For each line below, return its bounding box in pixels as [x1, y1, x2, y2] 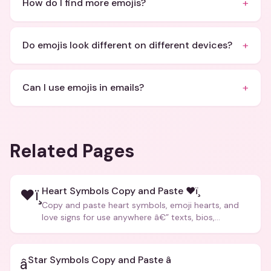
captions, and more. [42, 224, 122, 235]
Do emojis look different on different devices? [22, 39, 232, 51]
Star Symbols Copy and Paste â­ [28, 253, 171, 266]
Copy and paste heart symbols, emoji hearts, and [42, 200, 239, 211]
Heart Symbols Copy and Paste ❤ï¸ [42, 184, 200, 197]
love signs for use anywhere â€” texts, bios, [42, 212, 215, 223]
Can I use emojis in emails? [22, 81, 144, 94]
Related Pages [10, 139, 134, 163]
